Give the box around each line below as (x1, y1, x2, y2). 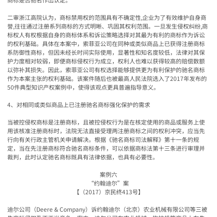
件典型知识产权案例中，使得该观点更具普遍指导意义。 (14, 83, 159, 92)
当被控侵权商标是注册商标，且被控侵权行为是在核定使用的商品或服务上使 (7, 118, 205, 126)
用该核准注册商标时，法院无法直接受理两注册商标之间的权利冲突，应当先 (7, 126, 205, 135)
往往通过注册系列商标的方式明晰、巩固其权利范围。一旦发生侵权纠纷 (15, 22, 201, 31)
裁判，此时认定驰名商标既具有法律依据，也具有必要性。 (7, 153, 158, 161)
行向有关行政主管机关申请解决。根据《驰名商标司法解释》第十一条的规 (7, 135, 199, 144)
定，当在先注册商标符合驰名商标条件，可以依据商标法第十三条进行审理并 (7, 144, 205, 153)
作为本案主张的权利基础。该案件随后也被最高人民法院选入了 (7, 74, 170, 83)
